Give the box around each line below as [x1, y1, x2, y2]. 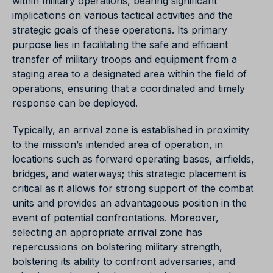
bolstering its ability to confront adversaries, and [12, 255, 235, 268]
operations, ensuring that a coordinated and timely [12, 82, 245, 94]
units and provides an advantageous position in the [12, 197, 247, 209]
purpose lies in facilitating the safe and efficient [12, 38, 228, 51]
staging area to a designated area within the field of [12, 68, 247, 80]
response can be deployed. [12, 97, 138, 109]
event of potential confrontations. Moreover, [12, 211, 219, 224]
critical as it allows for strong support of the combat [12, 182, 253, 194]
